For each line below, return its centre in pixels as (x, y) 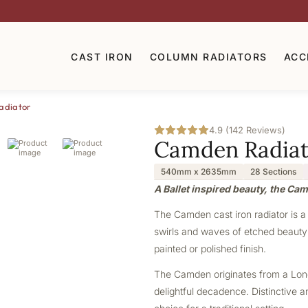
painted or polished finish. (210, 249)
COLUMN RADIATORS (208, 56)
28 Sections (273, 172)
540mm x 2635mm (199, 172)
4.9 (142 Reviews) (247, 130)
